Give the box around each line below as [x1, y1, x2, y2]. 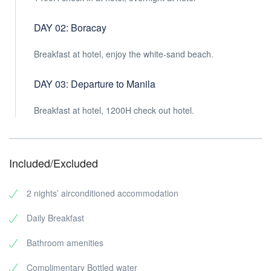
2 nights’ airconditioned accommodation [27, 187, 178, 199]
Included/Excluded [9, 155, 98, 171]
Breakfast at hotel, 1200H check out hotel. [34, 104, 194, 116]
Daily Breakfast [27, 212, 84, 224]
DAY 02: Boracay [34, 21, 106, 34]
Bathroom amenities [27, 237, 103, 249]
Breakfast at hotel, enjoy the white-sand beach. [34, 48, 214, 60]
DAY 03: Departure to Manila [34, 77, 155, 91]
